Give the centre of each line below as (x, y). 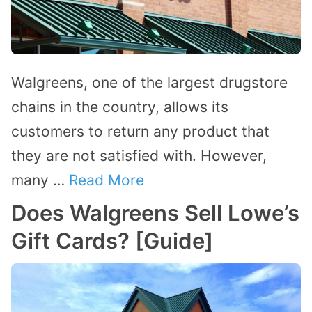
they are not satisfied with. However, (139, 155)
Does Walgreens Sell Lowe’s (155, 212)
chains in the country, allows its (120, 107)
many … (40, 180)
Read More (107, 180)
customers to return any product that (140, 131)
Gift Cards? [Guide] (112, 240)
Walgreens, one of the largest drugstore (149, 82)
